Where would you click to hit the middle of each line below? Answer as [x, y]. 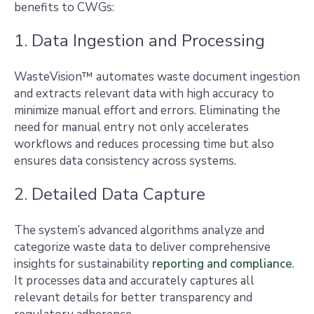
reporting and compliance [222, 264]
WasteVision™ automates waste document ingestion [157, 77]
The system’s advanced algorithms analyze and [139, 230]
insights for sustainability [83, 264]
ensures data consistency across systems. [125, 161]
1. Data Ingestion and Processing [139, 41]
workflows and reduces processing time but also [144, 144]
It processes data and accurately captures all [134, 281]
